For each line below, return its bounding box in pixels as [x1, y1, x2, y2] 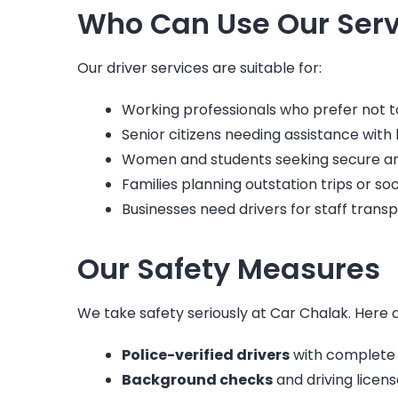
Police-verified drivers [122, 344, 290, 365]
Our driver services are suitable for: [77, 57, 322, 78]
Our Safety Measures [77, 248, 380, 289]
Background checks [122, 369, 273, 390]
